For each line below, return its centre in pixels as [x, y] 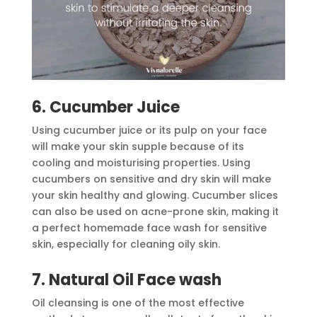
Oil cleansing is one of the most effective [138, 302]
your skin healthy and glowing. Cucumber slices [155, 195]
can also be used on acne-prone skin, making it [155, 211]
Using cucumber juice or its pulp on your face [149, 130]
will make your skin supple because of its [138, 146]
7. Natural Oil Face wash [126, 279]
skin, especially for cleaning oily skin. [127, 244]
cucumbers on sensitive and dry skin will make [151, 179]
